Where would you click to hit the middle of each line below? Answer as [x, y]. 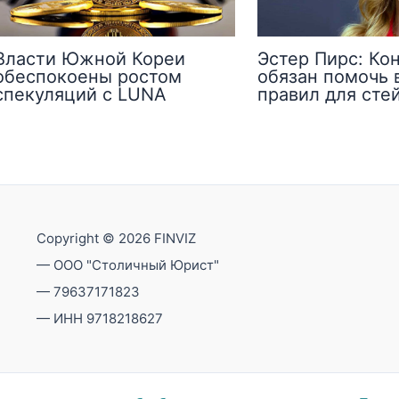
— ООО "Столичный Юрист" [127, 265]
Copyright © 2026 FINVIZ [116, 238]
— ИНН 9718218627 [99, 318]
